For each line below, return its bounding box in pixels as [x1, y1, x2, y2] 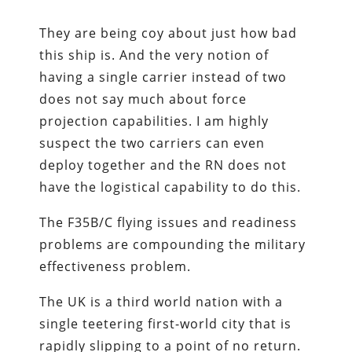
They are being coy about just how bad [39, 24, 298, 42]
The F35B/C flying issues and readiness [39, 214, 298, 232]
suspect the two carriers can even [39, 134, 266, 152]
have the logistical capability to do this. [39, 178, 302, 196]
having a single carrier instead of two [39, 68, 288, 86]
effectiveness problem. [39, 258, 192, 276]
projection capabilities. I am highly [39, 112, 269, 130]
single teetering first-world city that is [39, 315, 292, 333]
